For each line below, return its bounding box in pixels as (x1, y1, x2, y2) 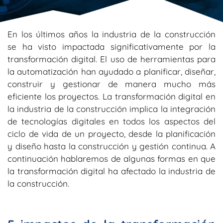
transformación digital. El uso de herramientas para (7, 54, 216, 65)
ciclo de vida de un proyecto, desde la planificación (7, 128, 216, 139)
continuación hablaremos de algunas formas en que (7, 153, 216, 164)
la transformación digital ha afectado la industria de (7, 166, 216, 177)
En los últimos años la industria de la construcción (7, 29, 216, 40)
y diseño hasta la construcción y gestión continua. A (7, 141, 216, 152)
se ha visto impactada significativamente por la (7, 41, 216, 52)
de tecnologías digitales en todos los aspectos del (7, 116, 216, 127)
